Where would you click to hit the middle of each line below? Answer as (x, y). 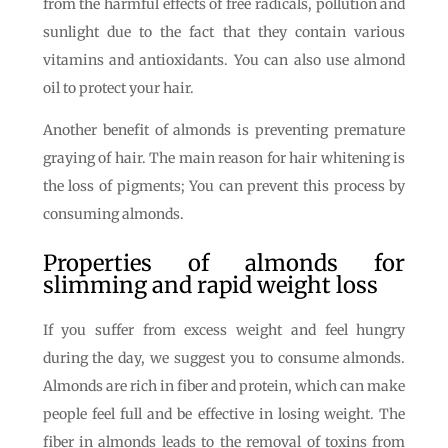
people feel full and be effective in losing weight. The (224, 414)
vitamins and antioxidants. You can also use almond (224, 60)
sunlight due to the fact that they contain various (224, 32)
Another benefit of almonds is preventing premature (224, 130)
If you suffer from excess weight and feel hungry (224, 330)
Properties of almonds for (224, 263)
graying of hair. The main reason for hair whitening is (224, 158)
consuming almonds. (113, 214)
